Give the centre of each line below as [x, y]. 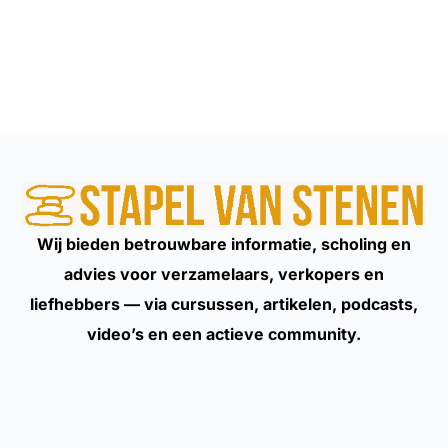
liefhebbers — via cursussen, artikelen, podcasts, [224, 303]
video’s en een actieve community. [224, 333]
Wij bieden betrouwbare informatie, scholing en [224, 243]
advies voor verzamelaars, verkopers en [224, 273]
